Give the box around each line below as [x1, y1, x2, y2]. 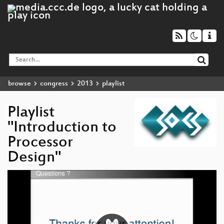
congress [40, 79, 68, 88]
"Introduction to [7, 119, 116, 137]
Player [7, 181, 24, 189]
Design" [7, 149, 61, 167]
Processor [7, 134, 73, 152]
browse [8, 79, 31, 88]
